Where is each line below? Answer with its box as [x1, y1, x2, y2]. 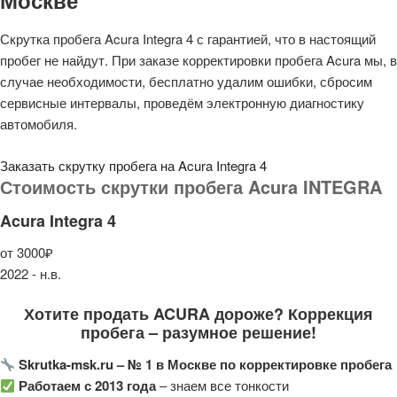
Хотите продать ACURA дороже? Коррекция [24, 301, 373, 325]
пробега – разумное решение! [81, 320, 316, 344]
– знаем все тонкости [156, 376, 290, 395]
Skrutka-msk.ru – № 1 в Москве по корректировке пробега [15, 354, 393, 375]
